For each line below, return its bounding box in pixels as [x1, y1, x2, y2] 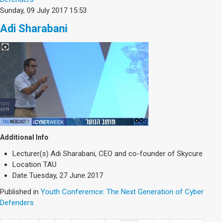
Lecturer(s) [12, 149, 49, 159]
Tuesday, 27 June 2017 [29, 171, 103, 180]
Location [12, 160, 41, 169]
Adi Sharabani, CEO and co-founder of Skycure [51, 149, 203, 159]
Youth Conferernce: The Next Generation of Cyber [41, 187, 204, 197]
